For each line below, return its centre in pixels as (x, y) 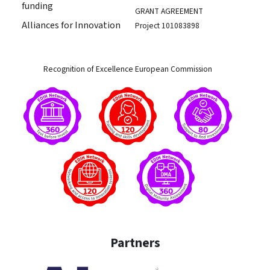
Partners (135, 243)
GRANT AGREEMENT (169, 11)
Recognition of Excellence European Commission (128, 69)
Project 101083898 (167, 26)
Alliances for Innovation (71, 26)
